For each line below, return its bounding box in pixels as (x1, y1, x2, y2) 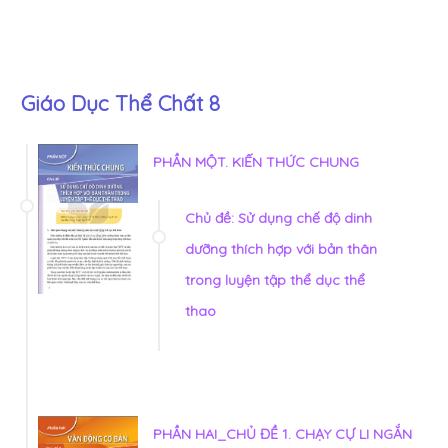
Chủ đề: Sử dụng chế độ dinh (185, 209, 372, 228)
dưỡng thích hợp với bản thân (185, 240, 377, 259)
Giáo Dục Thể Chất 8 (21, 90, 220, 117)
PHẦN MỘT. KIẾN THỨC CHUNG (153, 153, 359, 172)
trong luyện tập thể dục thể (185, 271, 365, 290)
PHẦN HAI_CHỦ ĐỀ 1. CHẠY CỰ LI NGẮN (153, 425, 412, 444)
